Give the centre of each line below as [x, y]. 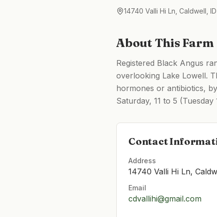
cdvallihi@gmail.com [165, 199]
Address [142, 161]
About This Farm [165, 43]
